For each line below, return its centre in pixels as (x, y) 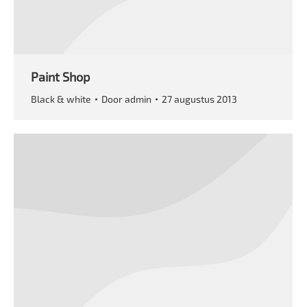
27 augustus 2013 (199, 99)
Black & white (61, 99)
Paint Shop (60, 76)
